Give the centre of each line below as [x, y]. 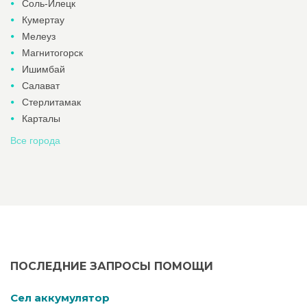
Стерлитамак [51, 102]
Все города [35, 140]
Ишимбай [44, 69]
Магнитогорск [52, 53]
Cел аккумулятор [60, 298]
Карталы [41, 119]
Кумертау [43, 20]
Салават [41, 86]
